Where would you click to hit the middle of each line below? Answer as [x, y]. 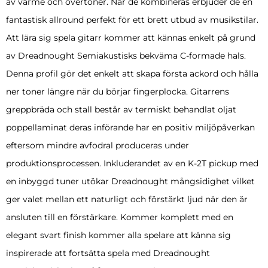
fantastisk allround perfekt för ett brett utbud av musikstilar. [132, 20]
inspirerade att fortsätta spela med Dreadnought [108, 253]
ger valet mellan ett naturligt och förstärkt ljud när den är [127, 200]
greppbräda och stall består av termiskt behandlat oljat [121, 110]
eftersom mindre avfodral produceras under [98, 146]
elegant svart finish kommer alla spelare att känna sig [118, 235]
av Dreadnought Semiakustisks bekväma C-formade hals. [126, 56]
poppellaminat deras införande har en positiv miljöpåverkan [130, 128]
